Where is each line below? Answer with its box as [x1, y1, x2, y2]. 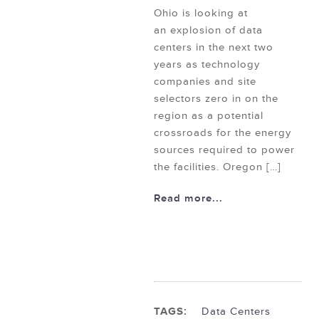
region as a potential [154, 109, 263, 123]
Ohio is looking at [154, 6, 248, 21]
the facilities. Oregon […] [154, 160, 281, 174]
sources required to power [154, 143, 295, 157]
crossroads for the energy [154, 126, 291, 140]
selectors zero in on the [154, 92, 278, 106]
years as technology [154, 58, 260, 72]
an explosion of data [154, 23, 263, 38]
